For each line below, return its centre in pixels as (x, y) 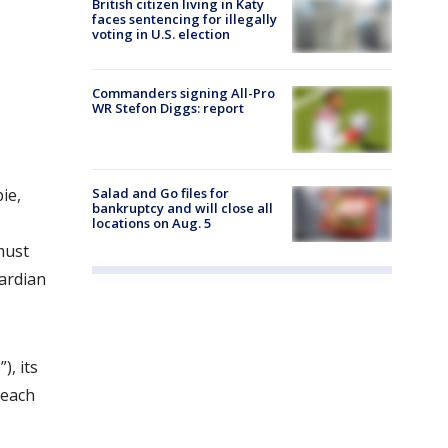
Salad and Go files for (160, 193)
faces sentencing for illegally (184, 19)
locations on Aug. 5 (151, 223)
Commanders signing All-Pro (183, 93)
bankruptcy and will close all (182, 208)
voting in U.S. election (161, 34)
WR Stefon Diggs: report (168, 108)
